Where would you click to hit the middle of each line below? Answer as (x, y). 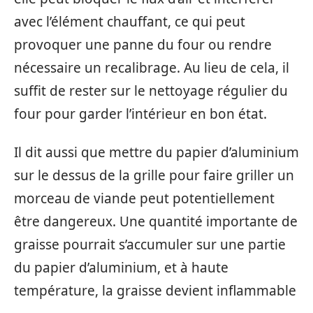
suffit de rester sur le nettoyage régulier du (151, 90)
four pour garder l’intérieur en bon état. (140, 114)
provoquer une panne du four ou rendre (143, 44)
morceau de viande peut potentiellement (144, 198)
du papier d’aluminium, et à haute (121, 268)
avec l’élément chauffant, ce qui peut (130, 21)
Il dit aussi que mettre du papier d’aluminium (156, 152)
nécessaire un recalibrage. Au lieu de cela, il (152, 67)
